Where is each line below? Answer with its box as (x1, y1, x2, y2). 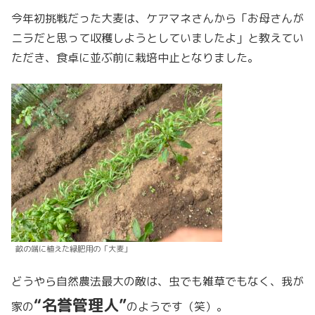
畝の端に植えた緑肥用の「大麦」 (15, 243, 131, 255)
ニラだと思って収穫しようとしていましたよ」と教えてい (11, 30, 304, 46)
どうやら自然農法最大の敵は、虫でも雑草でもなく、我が (11, 273, 304, 289)
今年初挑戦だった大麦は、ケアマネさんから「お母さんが (11, 11, 304, 27)
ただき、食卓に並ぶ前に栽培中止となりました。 (11, 50, 259, 66)
